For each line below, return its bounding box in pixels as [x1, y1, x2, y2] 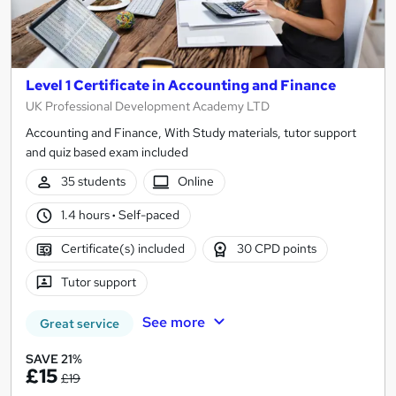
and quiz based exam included [26, 144, 188, 161]
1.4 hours [60, 207, 112, 224]
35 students [60, 173, 126, 190]
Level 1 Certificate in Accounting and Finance [26, 76, 336, 95]
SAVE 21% [26, 351, 82, 368]
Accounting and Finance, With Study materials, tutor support [26, 125, 356, 141]
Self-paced [115, 207, 179, 224]
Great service [40, 316, 119, 332]
